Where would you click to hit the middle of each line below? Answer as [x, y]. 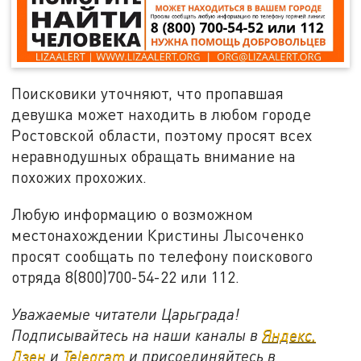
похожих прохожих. [79, 177]
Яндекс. [289, 334]
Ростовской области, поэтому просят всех [162, 135]
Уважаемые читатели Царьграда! [126, 313]
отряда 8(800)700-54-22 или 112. [126, 276]
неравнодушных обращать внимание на [154, 156]
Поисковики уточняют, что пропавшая [148, 93]
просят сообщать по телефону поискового [162, 255]
